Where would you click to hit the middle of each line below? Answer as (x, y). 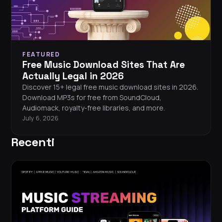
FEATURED (41, 55)
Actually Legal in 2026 (73, 76)
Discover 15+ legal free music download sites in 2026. (110, 87)
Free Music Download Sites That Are (104, 65)
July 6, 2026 (40, 118)
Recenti (33, 142)
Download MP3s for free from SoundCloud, (92, 98)
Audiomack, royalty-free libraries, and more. (94, 108)
